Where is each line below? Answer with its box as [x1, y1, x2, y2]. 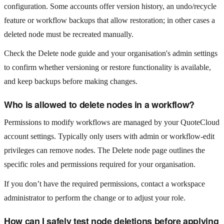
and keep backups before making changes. [4, 76, 137, 85]
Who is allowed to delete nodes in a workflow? [4, 97, 194, 111]
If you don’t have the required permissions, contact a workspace [4, 179, 205, 188]
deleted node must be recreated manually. [4, 29, 133, 38]
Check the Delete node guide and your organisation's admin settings [4, 48, 217, 57]
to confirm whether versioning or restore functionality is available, [4, 62, 211, 71]
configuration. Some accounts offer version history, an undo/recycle [4, 1, 216, 10]
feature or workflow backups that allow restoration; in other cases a [4, 15, 215, 24]
